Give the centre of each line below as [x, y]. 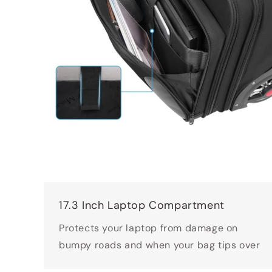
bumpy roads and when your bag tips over [160, 245]
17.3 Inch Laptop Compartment [142, 206]
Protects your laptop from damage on [149, 228]
